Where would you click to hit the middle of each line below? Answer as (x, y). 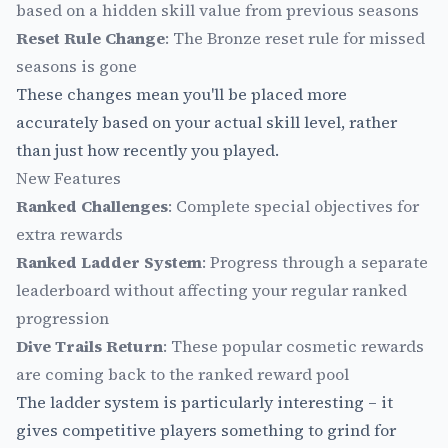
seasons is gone (76, 65)
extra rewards (69, 233)
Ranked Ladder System (109, 261)
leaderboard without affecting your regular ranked (211, 289)
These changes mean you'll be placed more (181, 93)
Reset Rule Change (90, 37)
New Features (68, 177)
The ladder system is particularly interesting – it (204, 401)
